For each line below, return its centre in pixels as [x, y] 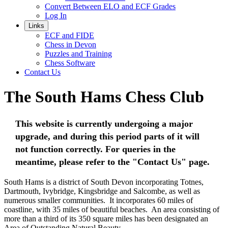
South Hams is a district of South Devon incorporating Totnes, [104, 182]
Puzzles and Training [78, 54]
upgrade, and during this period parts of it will [107, 136]
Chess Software [70, 63]
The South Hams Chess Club [104, 97]
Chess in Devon [70, 45]
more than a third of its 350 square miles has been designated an [106, 218]
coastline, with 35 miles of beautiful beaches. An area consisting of [112, 209]
